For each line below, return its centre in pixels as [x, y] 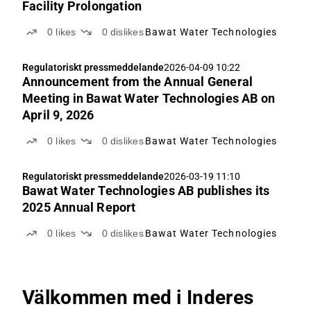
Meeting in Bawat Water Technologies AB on [149, 98]
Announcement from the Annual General [138, 82]
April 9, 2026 [58, 115]
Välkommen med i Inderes [138, 297]
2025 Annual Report [79, 207]
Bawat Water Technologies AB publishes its [146, 191]
